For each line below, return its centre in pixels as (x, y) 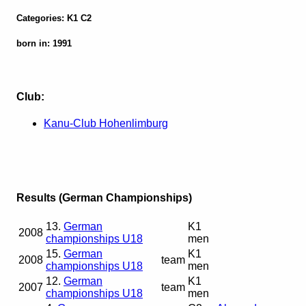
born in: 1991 (44, 44)
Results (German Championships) (104, 198)
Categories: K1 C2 (54, 18)
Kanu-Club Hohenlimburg (106, 123)
